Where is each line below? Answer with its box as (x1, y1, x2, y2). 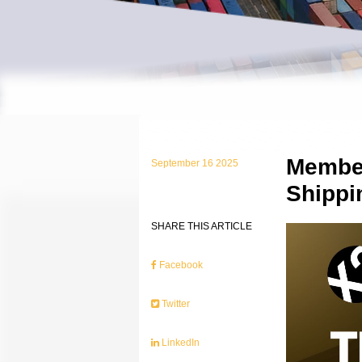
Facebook (157, 259, 204, 271)
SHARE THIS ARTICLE (151, 221, 253, 232)
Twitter (159, 298, 191, 309)
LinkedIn (159, 337, 200, 348)
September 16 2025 (151, 158, 239, 169)
